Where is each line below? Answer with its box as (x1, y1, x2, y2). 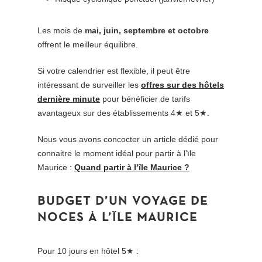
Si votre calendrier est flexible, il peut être (37, 65, 191, 75)
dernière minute (37, 94, 101, 104)
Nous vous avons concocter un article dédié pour (37, 134, 219, 144)
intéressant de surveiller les (37, 80, 142, 89)
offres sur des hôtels (141, 80, 225, 89)
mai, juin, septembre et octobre (85, 25, 209, 35)
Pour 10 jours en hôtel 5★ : (37, 246, 139, 256)
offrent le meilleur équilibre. (37, 39, 139, 49)
